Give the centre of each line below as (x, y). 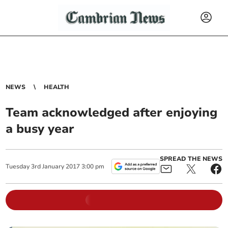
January (53, 166)
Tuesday (18, 166)
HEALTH (57, 87)
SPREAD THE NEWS (191, 159)
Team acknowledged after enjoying (112, 112)
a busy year (40, 129)
